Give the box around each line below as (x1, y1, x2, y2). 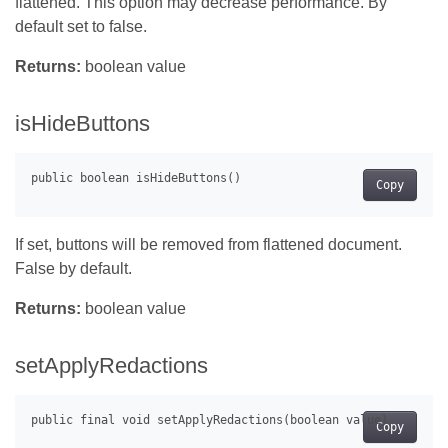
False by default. (15, 260, 132, 278)
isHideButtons (15, 111, 150, 137)
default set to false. (15, 18, 147, 36)
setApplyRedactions (15, 353, 208, 379)
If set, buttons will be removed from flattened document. (15, 236, 402, 254)
